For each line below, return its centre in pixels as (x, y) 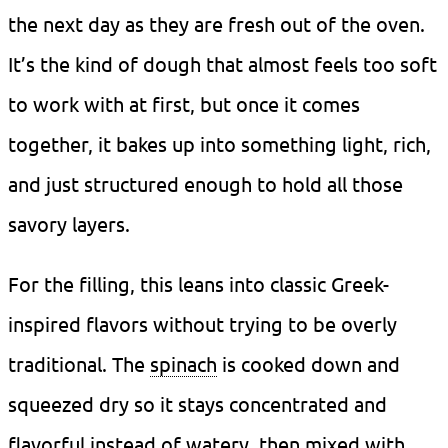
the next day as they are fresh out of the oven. (216, 24)
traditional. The (79, 364)
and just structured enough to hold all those (205, 184)
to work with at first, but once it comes (184, 104)
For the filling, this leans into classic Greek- (198, 284)
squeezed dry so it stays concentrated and (197, 404)
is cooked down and (308, 364)
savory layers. (69, 224)
